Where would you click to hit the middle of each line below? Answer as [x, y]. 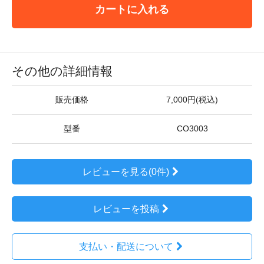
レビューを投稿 [126, 209]
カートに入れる [132, 9]
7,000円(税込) [192, 100]
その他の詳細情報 [62, 71]
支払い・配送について [126, 247]
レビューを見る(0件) [126, 172]
